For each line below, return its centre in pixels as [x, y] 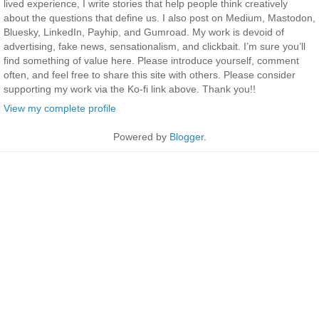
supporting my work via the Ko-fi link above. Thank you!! [130, 89]
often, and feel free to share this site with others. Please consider [150, 74]
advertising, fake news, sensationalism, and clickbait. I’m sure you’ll [155, 46]
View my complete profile [60, 108]
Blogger [186, 136]
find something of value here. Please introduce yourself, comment [151, 60]
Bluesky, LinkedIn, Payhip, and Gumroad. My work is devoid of [144, 32]
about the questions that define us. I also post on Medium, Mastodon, [159, 17]
